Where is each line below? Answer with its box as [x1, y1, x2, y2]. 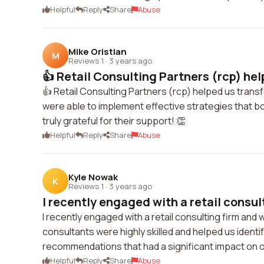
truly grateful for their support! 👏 [42, 114, 186, 127]
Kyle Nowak [68, 170, 118, 183]
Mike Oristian [68, 45, 127, 58]
